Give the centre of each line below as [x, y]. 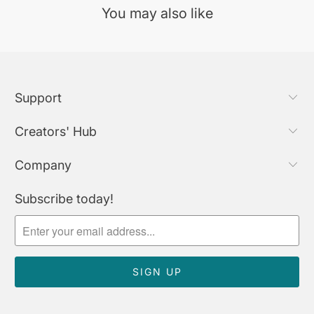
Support [39, 98]
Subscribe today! [64, 199]
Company [43, 165]
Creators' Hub [56, 132]
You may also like [157, 14]
